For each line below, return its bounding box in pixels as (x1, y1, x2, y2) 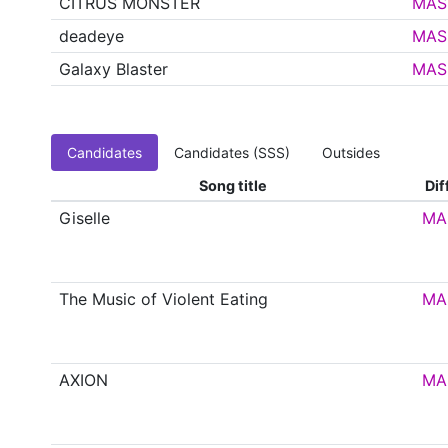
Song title (198, 177, 267, 195)
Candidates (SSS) (174, 144, 291, 162)
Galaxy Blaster (59, 59, 169, 80)
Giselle (59, 208, 111, 229)
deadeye (59, 26, 125, 47)
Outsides (322, 144, 381, 162)
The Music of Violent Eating (59, 289, 269, 310)
